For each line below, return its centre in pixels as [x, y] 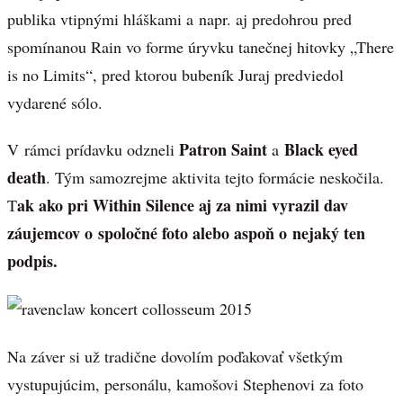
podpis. [32, 261]
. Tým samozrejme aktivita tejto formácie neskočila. [215, 178]
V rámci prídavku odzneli [93, 150]
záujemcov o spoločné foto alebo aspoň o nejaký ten [186, 233]
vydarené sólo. [55, 102]
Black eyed [321, 150]
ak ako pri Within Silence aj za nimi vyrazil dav [183, 206]
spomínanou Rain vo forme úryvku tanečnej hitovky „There [201, 46]
